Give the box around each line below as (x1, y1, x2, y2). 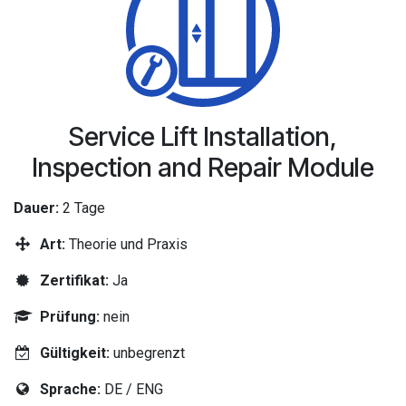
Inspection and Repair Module (32, 151, 374, 183)
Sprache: (39, 381, 101, 398)
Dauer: (14, 199, 63, 217)
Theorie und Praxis (68, 236, 188, 253)
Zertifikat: (39, 272, 112, 289)
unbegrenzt (109, 344, 185, 362)
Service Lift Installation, (69, 121, 337, 152)
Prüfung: (39, 308, 103, 325)
